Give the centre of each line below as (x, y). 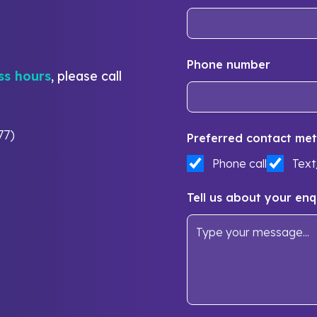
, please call (87, 76)
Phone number (229, 64)
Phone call (240, 163)
